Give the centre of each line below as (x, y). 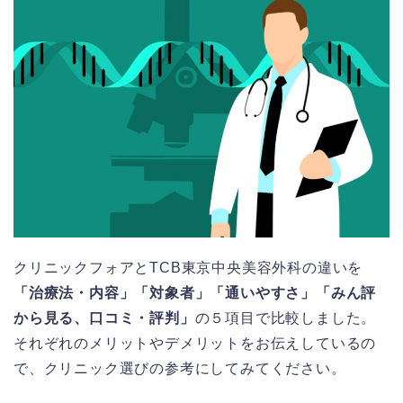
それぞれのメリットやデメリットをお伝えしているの (195, 344)
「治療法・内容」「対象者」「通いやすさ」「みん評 (195, 293)
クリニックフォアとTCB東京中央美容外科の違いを (188, 268)
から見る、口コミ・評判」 (104, 318)
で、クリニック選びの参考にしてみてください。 (180, 369)
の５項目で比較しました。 (286, 318)
